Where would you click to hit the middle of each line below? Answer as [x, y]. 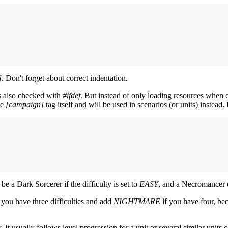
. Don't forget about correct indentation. [65, 78]
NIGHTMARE [137, 201]
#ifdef [72, 95]
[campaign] [25, 104]
